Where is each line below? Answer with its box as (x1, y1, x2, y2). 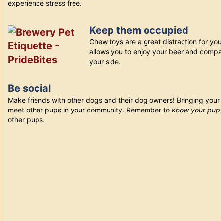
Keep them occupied (89, 24, 188, 36)
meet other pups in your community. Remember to (8, 106, 172, 114)
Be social (8, 82, 53, 94)
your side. (89, 57, 121, 66)
